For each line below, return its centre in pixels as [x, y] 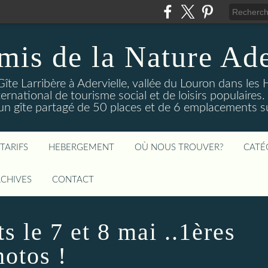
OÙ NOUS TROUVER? [179, 147]
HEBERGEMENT [81, 147]
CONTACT [73, 180]
